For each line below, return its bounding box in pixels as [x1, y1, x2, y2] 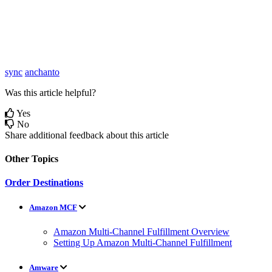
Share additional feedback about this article [5, 129, 169, 140]
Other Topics [5, 154, 58, 165]
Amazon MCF [29, 203, 77, 212]
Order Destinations [5, 177, 83, 188]
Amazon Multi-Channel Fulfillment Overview [53, 226, 229, 237]
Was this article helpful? [5, 87, 96, 98]
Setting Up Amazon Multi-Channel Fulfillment [53, 237, 232, 248]
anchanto [25, 66, 59, 77]
